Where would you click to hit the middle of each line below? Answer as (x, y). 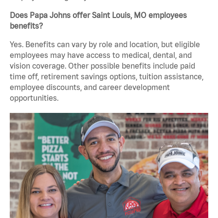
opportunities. (34, 98)
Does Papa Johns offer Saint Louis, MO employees (98, 15)
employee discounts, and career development (90, 87)
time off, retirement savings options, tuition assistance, (107, 77)
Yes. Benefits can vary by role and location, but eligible (105, 45)
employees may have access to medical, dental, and (101, 55)
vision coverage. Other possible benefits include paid (102, 66)
